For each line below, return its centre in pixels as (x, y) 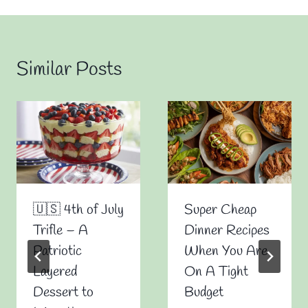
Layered (55, 272)
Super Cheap (220, 210)
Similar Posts (69, 70)
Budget (204, 293)
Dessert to (63, 293)
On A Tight (216, 272)
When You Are (226, 252)
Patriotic (57, 252)
